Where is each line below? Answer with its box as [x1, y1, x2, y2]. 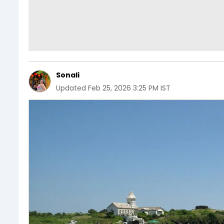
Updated [56, 82, 86, 93]
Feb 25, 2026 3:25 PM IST [88, 82, 170, 93]
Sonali [56, 69, 79, 80]
